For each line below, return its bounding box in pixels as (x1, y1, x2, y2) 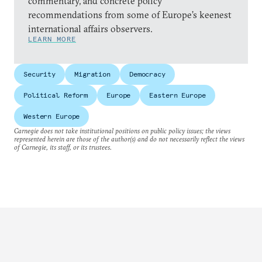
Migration (74, 70, 111, 78)
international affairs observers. (28, 23, 153, 35)
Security (23, 70, 56, 78)
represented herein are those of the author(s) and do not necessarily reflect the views (14, 135, 244, 143)
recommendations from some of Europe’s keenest (28, 9, 232, 20)
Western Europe (23, 112, 80, 120)
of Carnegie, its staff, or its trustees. (14, 143, 112, 151)
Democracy (129, 70, 166, 78)
